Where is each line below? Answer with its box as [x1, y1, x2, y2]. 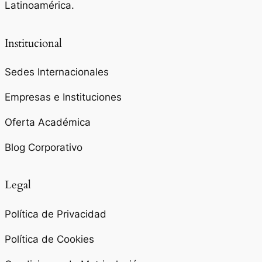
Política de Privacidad [5, 208, 106, 220]
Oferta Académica [5, 116, 91, 128]
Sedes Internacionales [5, 66, 109, 78]
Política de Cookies [5, 233, 94, 245]
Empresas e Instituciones [5, 91, 122, 104]
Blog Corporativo [5, 141, 82, 153]
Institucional [5, 36, 62, 51]
